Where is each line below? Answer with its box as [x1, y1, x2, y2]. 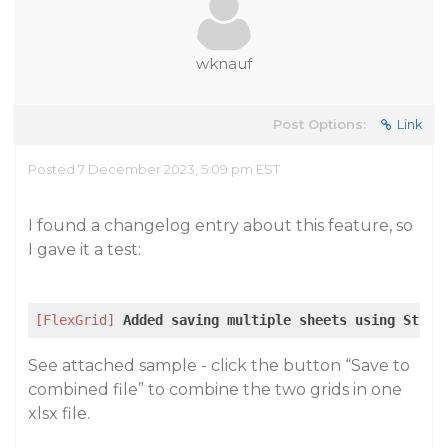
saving [171, 312, 219, 328]
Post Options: [273, 116, 366, 132]
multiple [227, 312, 291, 328]
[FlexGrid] [35, 312, 115, 328]
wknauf [196, 54, 252, 73]
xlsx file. [28, 404, 90, 423]
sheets [299, 312, 347, 328]
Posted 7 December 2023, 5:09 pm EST [28, 161, 280, 177]
